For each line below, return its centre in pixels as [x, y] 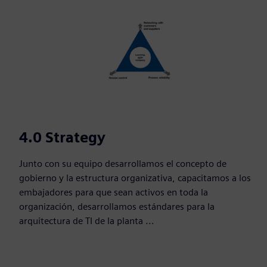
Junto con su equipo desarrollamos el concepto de [123, 164]
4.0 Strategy [62, 138]
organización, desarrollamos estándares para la [117, 207]
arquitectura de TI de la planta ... [87, 221]
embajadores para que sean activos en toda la [114, 193]
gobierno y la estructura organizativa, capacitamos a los [135, 178]
